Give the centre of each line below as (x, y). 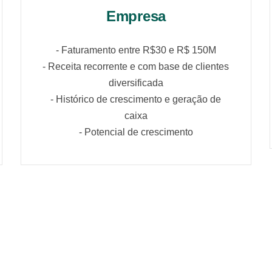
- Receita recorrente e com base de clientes (136, 67)
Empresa (136, 16)
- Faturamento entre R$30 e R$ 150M (136, 50)
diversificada (136, 83)
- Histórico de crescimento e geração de (136, 100)
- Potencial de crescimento (136, 132)
